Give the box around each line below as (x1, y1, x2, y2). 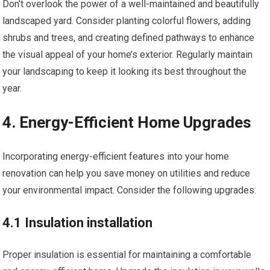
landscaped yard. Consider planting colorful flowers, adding (2, 15, 251, 27)
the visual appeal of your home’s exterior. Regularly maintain (2, 49, 253, 60)
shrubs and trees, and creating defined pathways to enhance (2, 32, 255, 43)
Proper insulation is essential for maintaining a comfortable (2, 249, 252, 260)
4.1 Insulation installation (2, 215, 153, 230)
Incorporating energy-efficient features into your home (2, 151, 230, 162)
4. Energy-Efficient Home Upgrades (2, 113, 252, 131)
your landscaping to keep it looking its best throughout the (2, 66, 247, 77)
